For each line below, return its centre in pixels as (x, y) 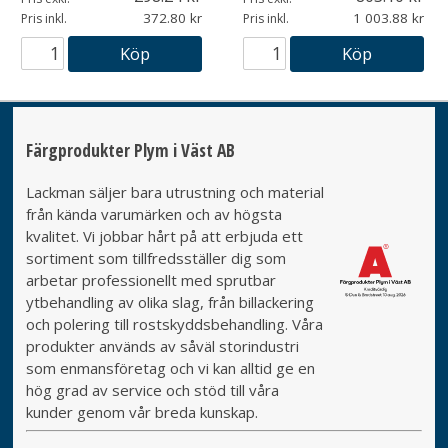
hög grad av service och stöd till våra (152, 389)
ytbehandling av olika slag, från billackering (169, 301)
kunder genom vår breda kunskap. (141, 411)
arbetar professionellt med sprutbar (150, 279)
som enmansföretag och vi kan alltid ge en (170, 367)
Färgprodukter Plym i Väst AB (130, 150)
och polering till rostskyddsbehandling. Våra (174, 323)
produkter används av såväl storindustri (162, 345)
